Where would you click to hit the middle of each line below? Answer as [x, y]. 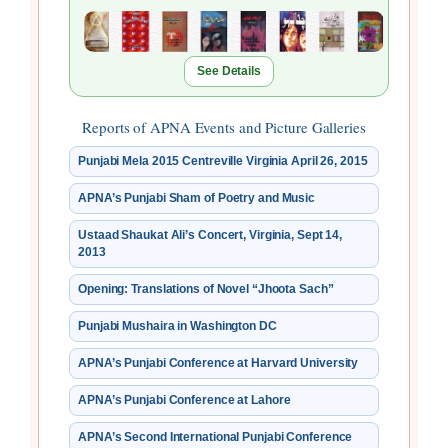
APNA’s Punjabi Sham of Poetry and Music [197, 198]
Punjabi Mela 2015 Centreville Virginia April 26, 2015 [223, 161]
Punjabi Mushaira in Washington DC [177, 326]
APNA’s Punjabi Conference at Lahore [184, 400]
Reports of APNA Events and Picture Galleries [224, 127]
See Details [229, 71]
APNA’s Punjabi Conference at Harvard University [218, 363]
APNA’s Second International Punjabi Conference [215, 437]
